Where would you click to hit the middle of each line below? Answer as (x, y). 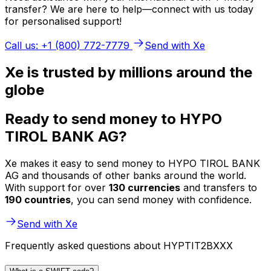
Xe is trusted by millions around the (129, 72)
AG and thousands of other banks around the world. (126, 176)
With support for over (57, 188)
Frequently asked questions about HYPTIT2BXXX (119, 246)
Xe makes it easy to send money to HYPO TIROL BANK (132, 164)
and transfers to (219, 188)
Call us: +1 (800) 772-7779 (67, 45)
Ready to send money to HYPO (113, 119)
